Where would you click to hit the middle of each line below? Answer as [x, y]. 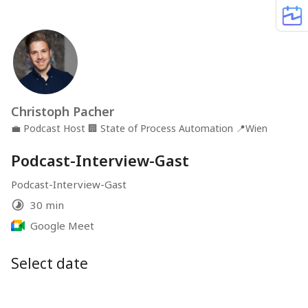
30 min [47, 205]
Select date [49, 263]
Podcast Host [54, 128]
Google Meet [62, 225]
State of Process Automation [167, 128]
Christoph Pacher [63, 111]
